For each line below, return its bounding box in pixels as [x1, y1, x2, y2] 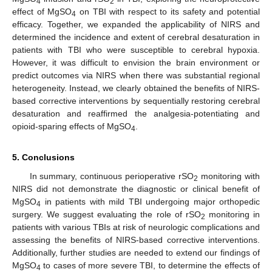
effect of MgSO [12, 6, 72, 16]
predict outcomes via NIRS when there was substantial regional [12, 70, 260, 80]
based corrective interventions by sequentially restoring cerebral [12, 95, 260, 106]
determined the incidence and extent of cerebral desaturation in [12, 32, 260, 42]
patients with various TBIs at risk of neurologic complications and [12, 222, 260, 232]
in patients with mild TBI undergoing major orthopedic [41, 196, 260, 206]
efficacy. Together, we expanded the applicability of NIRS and [12, 19, 260, 29]
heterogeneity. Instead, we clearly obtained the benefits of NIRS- [12, 83, 260, 93]
